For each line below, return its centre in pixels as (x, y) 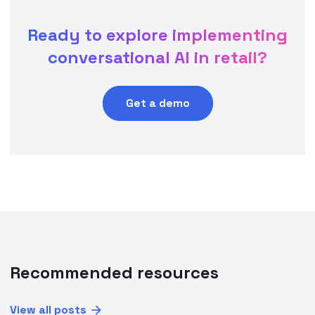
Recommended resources (115, 272)
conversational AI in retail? (157, 57)
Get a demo (157, 103)
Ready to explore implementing (157, 34)
